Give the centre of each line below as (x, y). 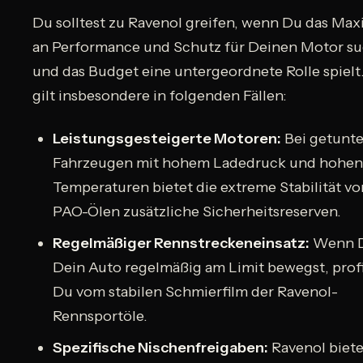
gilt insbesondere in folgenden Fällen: (160, 96)
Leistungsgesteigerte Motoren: (167, 139)
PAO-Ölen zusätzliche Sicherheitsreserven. (197, 212)
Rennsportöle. (100, 316)
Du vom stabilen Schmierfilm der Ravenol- (196, 292)
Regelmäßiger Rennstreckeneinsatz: (181, 243)
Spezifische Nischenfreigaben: (161, 348)
